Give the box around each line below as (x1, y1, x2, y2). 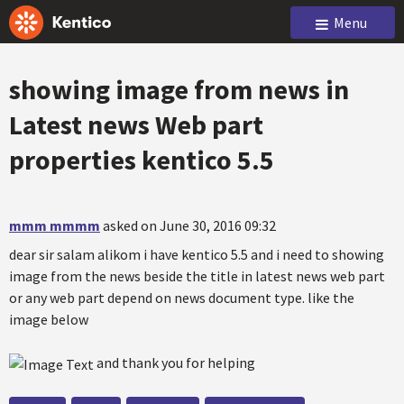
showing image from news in (9, 72, 349, 106)
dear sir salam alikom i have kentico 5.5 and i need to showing (9, 245, 384, 263)
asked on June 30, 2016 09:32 (103, 216, 276, 234)
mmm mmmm (9, 216, 100, 234)
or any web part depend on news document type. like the (9, 289, 354, 307)
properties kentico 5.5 (9, 142, 274, 177)
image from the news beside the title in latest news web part (9, 267, 385, 285)
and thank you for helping (94, 353, 255, 372)
